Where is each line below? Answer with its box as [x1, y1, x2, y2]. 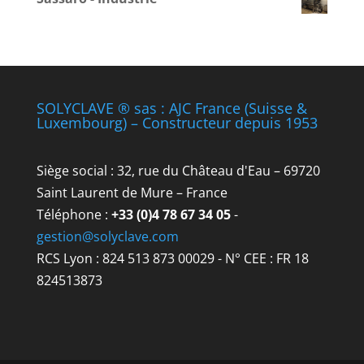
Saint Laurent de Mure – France [36, 184, 227, 201]
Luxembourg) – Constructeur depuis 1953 [36, 113, 318, 132]
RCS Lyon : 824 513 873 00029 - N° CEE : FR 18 [36, 249, 309, 267]
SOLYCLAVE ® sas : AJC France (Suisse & [36, 98, 307, 118]
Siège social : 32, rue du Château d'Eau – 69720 [36, 162, 320, 180]
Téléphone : [36, 206, 108, 223]
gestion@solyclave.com [36, 227, 179, 245]
